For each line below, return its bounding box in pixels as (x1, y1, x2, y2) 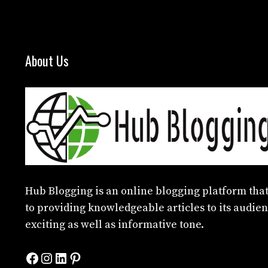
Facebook (25, 248, 86, 267)
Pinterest (68, 248, 127, 267)
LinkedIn (53, 248, 114, 267)
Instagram (39, 248, 106, 267)
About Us (25, 50, 69, 70)
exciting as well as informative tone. (25, 217, 204, 232)
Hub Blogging (25, 184, 93, 198)
